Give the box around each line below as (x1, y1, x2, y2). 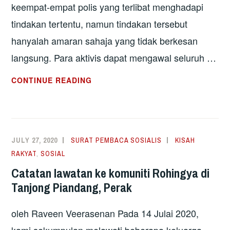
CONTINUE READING (11, 75, 92, 86)
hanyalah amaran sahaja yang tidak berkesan (11, 34, 198, 48)
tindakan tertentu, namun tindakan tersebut (11, 17, 188, 31)
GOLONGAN (91, 101, 139, 112)
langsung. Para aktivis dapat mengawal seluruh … (11, 51, 217, 65)
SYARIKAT (91, 155, 131, 165)
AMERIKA (91, 141, 129, 152)
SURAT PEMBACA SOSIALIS (71, 136, 162, 145)
